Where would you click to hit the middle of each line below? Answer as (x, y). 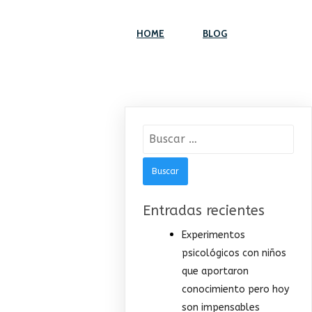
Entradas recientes (204, 211)
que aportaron (216, 272)
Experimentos (214, 235)
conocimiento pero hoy (236, 290)
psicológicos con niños (234, 253)
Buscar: (162, 146)
